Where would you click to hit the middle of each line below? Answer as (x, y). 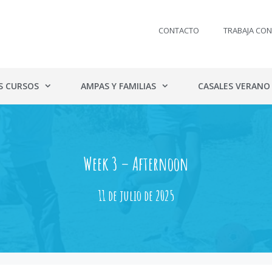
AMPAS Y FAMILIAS (119, 86)
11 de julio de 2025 (136, 196)
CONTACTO (179, 30)
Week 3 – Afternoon (136, 163)
